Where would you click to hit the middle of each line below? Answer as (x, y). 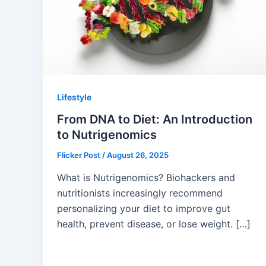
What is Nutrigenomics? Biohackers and (146, 177)
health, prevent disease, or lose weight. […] (154, 224)
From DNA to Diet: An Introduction (155, 120)
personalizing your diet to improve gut (144, 208)
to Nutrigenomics (107, 135)
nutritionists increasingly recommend (140, 193)
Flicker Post (80, 155)
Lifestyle (74, 97)
